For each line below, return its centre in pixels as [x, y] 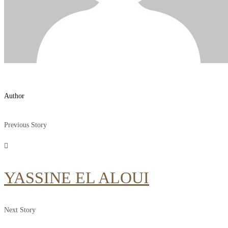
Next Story [20, 210]
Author [14, 96]
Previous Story [25, 125]
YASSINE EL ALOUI [77, 177]
